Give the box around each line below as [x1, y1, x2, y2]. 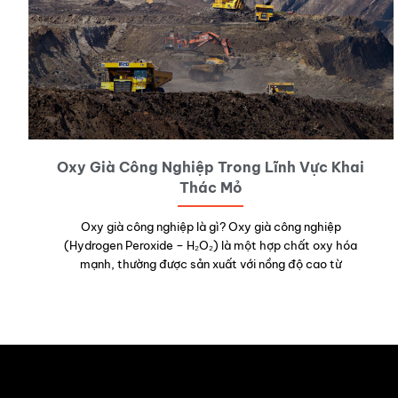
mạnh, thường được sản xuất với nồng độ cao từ [79, 256, 342, 271]
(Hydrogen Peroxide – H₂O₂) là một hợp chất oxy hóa [64, 237, 358, 252]
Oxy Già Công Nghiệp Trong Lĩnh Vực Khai [57, 157, 365, 176]
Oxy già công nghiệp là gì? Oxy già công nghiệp [80, 219, 341, 234]
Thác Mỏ [179, 178, 243, 196]
